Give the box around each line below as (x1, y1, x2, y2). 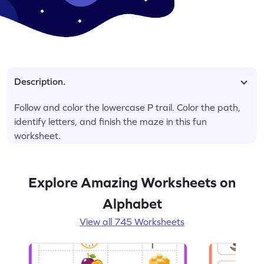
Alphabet (102, 195, 162, 212)
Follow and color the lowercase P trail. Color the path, (14, 101, 240, 113)
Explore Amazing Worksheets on (28, 174, 236, 190)
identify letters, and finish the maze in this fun (14, 115, 207, 127)
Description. (14, 75, 65, 87)
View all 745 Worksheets (80, 216, 184, 227)
